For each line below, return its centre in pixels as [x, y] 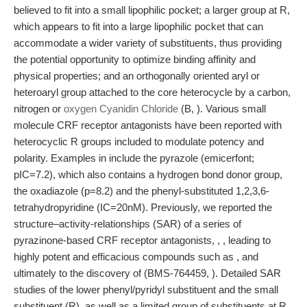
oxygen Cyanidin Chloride [121, 109]
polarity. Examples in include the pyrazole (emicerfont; [134, 158]
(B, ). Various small [222, 109]
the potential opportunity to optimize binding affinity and [135, 59]
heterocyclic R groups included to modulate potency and [139, 142]
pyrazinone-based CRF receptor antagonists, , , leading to [142, 240]
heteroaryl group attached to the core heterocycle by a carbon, [152, 92]
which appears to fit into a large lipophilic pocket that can [138, 26]
